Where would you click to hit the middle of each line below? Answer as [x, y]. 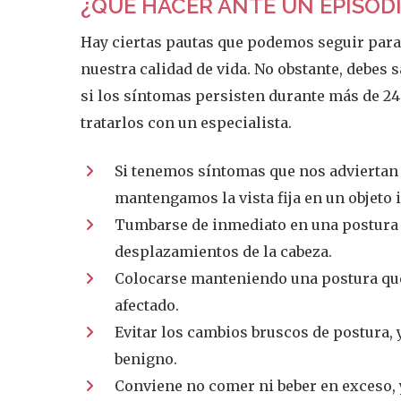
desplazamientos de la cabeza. [224, 252]
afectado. [147, 305]
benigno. [146, 359]
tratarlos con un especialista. [187, 123]
